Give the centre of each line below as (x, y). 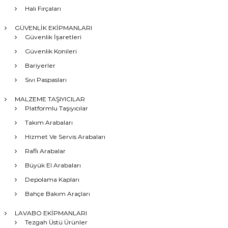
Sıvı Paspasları (46, 80)
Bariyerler (40, 66)
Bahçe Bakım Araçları (57, 194)
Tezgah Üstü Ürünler (56, 222)
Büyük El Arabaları (53, 165)
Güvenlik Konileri (51, 51)
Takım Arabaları (49, 123)
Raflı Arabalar (45, 151)
